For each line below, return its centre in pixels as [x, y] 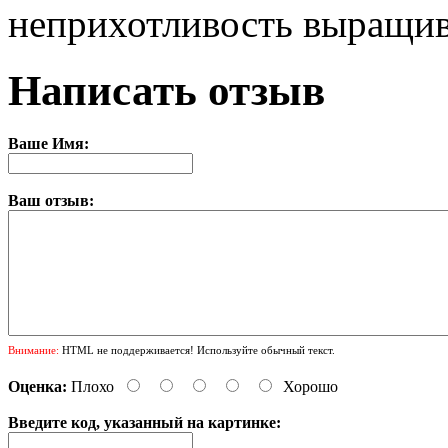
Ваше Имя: [48, 143]
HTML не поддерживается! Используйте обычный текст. [197, 349]
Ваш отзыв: [51, 200]
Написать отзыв [166, 90]
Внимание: [33, 349]
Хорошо [310, 386]
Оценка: [37, 386]
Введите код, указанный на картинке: [144, 422]
